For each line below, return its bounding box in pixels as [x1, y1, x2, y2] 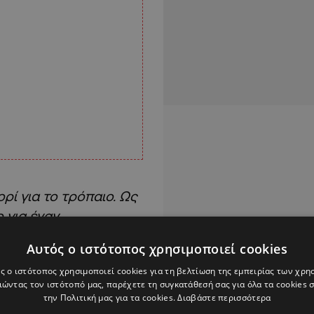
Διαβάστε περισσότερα [177, 292, 271, 303]
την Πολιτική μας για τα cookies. [43, 292, 178, 303]
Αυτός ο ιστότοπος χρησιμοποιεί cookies [26, 240, 288, 257]
